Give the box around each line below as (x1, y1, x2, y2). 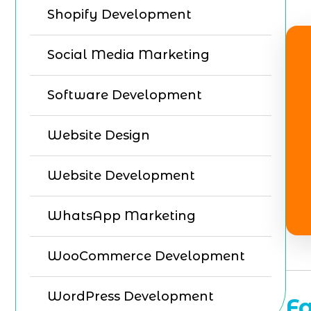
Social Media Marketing (47, 47, 210, 62)
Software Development (47, 87, 202, 103)
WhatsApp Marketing (47, 208, 196, 224)
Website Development (47, 168, 195, 183)
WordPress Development (47, 289, 214, 304)
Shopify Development (47, 7, 192, 22)
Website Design (47, 128, 150, 143)
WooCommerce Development (47, 249, 245, 264)
